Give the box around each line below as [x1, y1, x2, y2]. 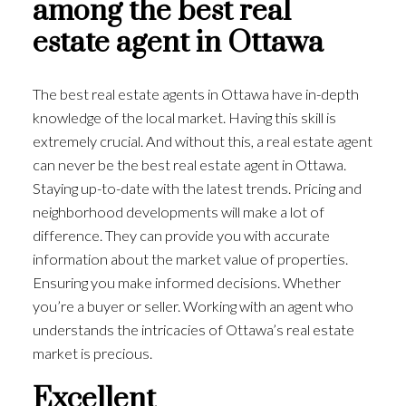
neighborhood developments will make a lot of [32, 203, 324, 221]
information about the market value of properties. [32, 250, 348, 268]
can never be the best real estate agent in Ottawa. [32, 156, 346, 174]
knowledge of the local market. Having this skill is [32, 109, 336, 127]
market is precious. [32, 344, 152, 362]
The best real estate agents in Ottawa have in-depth [32, 85, 359, 103]
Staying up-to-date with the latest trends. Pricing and [32, 179, 362, 198]
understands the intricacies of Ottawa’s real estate [32, 321, 354, 339]
